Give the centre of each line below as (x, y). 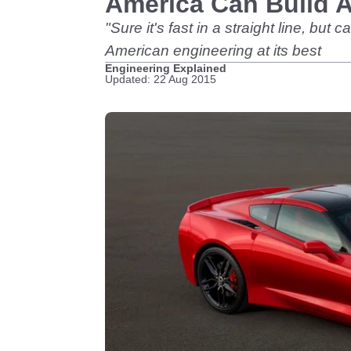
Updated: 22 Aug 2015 (161, 79)
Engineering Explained (166, 68)
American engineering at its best (213, 51)
